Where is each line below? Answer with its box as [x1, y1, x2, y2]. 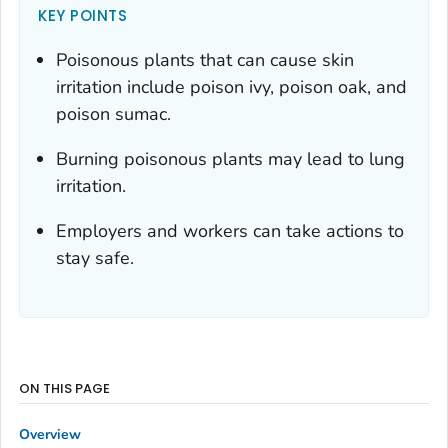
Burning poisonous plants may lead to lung [56, 147, 405, 172]
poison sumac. [56, 102, 171, 127]
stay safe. [56, 246, 134, 271]
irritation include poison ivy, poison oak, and [56, 75, 407, 100]
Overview [19, 424, 81, 444]
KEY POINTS [38, 5, 127, 27]
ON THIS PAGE [19, 379, 110, 399]
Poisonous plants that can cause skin [56, 48, 354, 73]
